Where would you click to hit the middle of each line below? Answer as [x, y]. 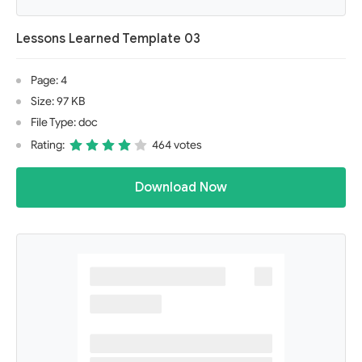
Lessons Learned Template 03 [108, 39]
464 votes [177, 145]
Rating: [48, 145]
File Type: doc [64, 122]
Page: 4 [49, 80]
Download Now [181, 187]
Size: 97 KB [58, 101]
